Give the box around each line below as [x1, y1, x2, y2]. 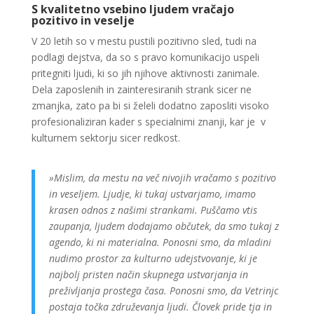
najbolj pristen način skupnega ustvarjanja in [48, 268, 248, 281]
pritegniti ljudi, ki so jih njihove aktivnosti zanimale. [31, 67, 259, 80]
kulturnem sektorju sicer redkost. [31, 131, 180, 144]
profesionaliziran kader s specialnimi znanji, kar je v [31, 115, 266, 128]
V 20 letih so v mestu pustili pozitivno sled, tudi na [31, 34, 257, 48]
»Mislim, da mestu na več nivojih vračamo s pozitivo [48, 171, 276, 184]
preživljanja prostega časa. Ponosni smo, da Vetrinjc [48, 284, 278, 297]
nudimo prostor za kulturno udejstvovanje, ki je [48, 252, 257, 265]
